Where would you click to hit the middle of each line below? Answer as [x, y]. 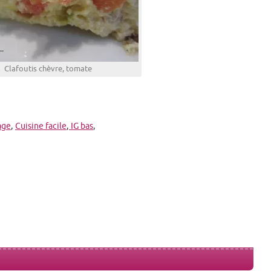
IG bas [81, 126]
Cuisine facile [41, 126]
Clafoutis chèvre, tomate [48, 69]
